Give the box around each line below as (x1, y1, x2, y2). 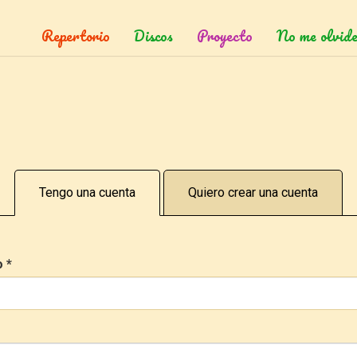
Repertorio (41, 24, 110, 48)
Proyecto (197, 24, 253, 48)
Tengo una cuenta (39, 184, 135, 200)
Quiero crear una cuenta (188, 184, 318, 200)
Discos (134, 24, 173, 48)
